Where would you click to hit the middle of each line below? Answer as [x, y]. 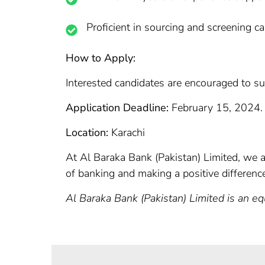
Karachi [127, 132]
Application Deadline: [117, 108]
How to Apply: [101, 58]
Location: [87, 132]
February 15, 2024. [216, 108]
